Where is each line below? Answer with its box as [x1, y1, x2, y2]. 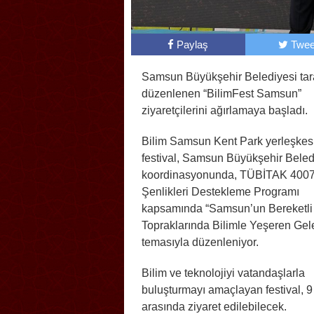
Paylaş [177, 39, 209, 51]
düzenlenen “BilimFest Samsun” [142, 88, 301, 100]
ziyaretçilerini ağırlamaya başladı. [142, 104, 308, 117]
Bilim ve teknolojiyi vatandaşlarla [142, 267, 305, 280]
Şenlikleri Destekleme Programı [142, 186, 299, 198]
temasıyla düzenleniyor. [142, 236, 259, 249]
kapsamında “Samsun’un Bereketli [142, 203, 313, 215]
